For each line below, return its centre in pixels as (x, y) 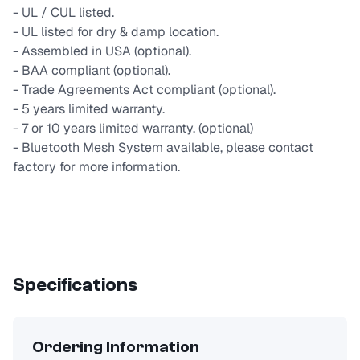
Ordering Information (116, 347)
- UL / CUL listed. (63, 13)
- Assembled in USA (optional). (102, 51)
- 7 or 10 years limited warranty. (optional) (133, 129)
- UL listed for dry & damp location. (116, 32)
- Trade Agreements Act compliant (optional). (144, 90)
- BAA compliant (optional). (92, 71)
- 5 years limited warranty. (89, 109)
